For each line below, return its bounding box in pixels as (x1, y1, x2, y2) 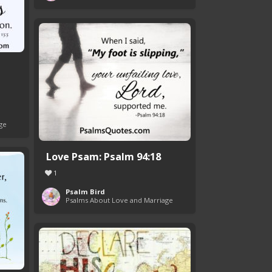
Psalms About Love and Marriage (66, 195, 173, 205)
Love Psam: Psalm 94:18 (46, 149, 161, 164)
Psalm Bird (66, 187, 105, 197)
